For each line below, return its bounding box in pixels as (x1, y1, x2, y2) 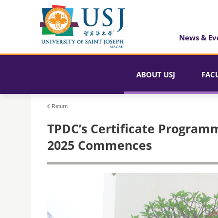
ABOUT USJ (136, 70, 175, 79)
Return (52, 103, 68, 109)
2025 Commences (47, 137, 152, 153)
